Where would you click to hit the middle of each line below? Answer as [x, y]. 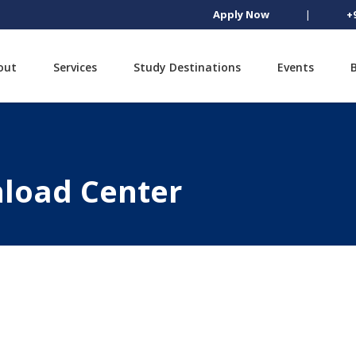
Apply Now [241, 14]
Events [295, 67]
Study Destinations [187, 67]
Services [75, 67]
